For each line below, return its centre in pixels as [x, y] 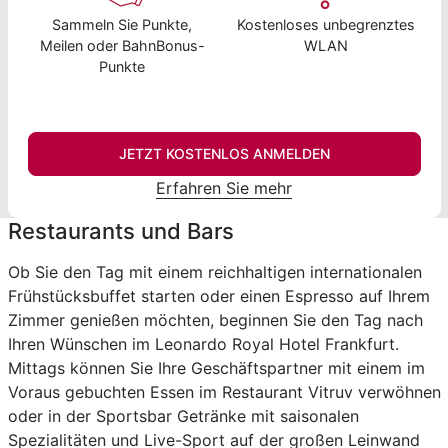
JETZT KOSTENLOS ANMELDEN [224, 153]
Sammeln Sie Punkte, [122, 24]
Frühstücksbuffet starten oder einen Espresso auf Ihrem [218, 295]
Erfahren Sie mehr [224, 187]
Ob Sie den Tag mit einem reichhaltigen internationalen [214, 271]
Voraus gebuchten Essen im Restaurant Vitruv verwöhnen [224, 391]
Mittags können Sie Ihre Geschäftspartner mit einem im [216, 367]
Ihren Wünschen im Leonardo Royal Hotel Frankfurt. [203, 343]
